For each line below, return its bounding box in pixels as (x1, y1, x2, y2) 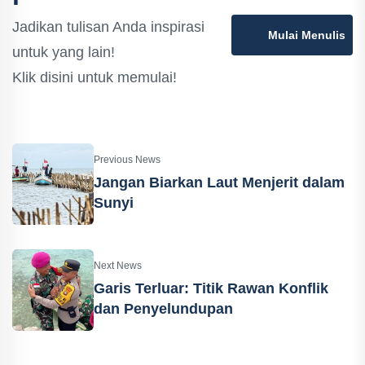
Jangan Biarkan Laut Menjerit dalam (94, 174, 345, 191)
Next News (94, 260, 142, 272)
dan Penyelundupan (94, 301, 233, 318)
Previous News (94, 154, 161, 166)
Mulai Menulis (268, 29, 346, 42)
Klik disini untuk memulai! (12, 69, 177, 86)
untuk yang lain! (12, 44, 115, 61)
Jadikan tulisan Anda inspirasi (12, 19, 204, 36)
